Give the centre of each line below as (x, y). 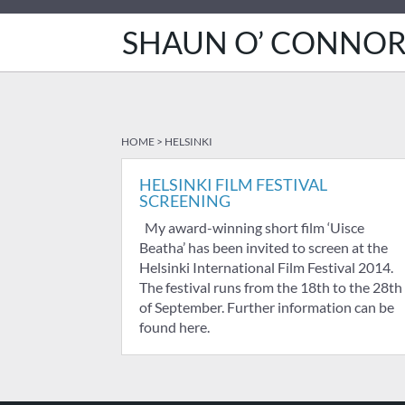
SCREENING (185, 201)
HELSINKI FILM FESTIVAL (234, 184)
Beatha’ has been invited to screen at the (264, 247)
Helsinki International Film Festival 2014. (267, 267)
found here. (175, 327)
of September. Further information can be (267, 307)
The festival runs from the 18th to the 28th (271, 287)
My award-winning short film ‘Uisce (252, 227)
